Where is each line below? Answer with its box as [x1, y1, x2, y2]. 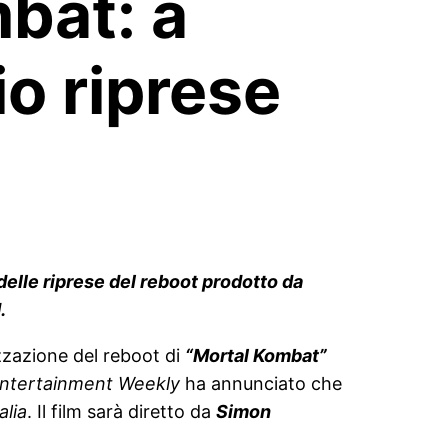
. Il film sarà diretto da [27, 400, 216, 422]
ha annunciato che [180, 372, 342, 394]
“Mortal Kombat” [185, 344, 327, 366]
